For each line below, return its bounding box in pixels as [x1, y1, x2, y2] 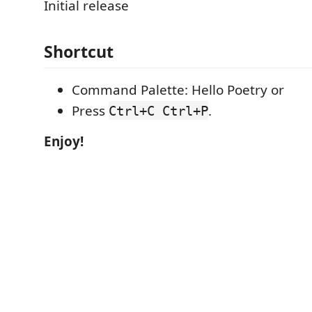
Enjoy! [44, 132, 84, 150]
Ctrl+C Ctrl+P [109, 102, 208, 118]
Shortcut [44, 40, 114, 63]
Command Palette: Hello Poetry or [72, 80, 284, 99]
